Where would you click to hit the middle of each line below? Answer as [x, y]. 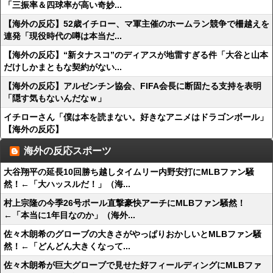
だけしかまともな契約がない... [63, 67]
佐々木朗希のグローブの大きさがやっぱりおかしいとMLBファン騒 [133, 234]
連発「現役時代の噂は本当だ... [63, 36]
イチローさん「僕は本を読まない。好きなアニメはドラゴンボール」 [136, 117]
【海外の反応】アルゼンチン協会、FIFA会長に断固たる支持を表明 [133, 86]
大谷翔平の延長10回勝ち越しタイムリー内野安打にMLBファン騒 [129, 172]
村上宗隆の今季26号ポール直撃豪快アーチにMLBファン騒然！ [125, 203]
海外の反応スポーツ [68, 151]
